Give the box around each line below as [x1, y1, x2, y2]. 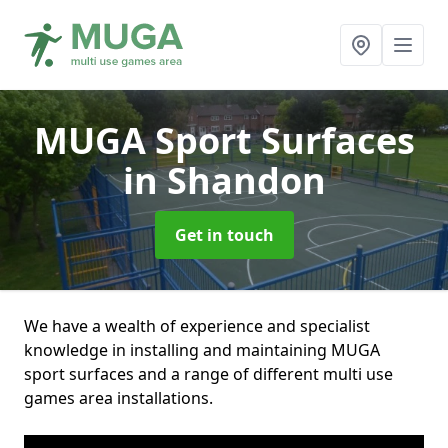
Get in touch [174, 224, 274, 246]
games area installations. [24, 387, 213, 409]
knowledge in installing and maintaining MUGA [24, 339, 380, 361]
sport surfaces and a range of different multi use [24, 363, 393, 385]
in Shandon [122, 156, 326, 205]
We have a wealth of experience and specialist [24, 315, 370, 337]
